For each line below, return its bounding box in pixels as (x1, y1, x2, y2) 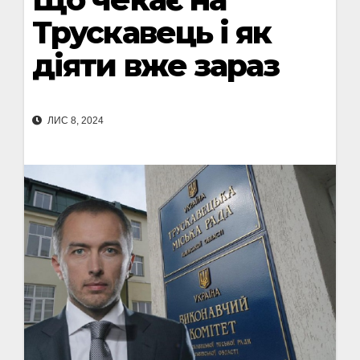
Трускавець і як (32, 14, 272, 51)
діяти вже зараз (32, 47, 280, 84)
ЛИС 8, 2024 (45, 115, 104, 127)
